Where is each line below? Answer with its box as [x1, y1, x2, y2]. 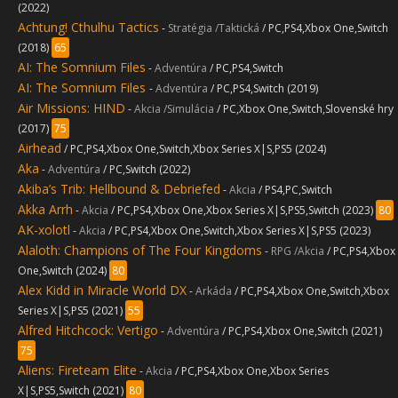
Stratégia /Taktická [168, 20, 259, 36]
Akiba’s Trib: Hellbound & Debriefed [18, 180, 220, 197]
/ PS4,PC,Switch [259, 182, 332, 197]
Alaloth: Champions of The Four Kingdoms [18, 242, 262, 259]
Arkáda [195, 283, 235, 298]
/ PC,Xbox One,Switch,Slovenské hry [217, 101, 394, 116]
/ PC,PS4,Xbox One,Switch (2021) [222, 323, 382, 338]
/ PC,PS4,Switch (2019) [211, 81, 318, 96]
